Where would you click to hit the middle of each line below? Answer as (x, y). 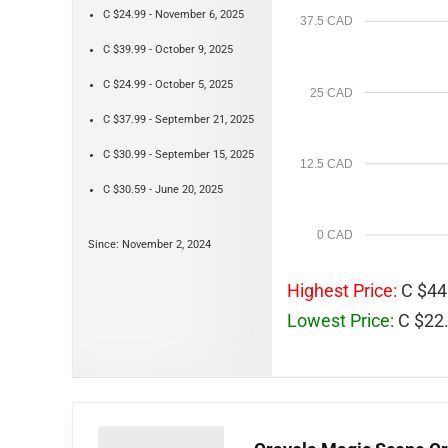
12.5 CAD (326, 163)
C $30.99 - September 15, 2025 (178, 154)
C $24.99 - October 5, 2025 (168, 84)
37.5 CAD (326, 21)
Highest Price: (342, 290)
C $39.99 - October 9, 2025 (168, 49)
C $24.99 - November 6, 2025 (173, 14)
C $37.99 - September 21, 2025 (178, 119)
